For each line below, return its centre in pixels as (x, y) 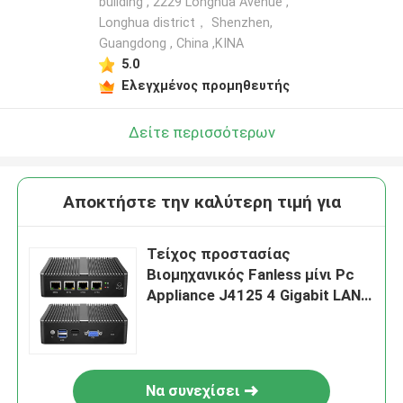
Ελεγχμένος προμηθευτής (205, 85)
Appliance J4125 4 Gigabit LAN (254, 296)
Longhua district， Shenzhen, (185, 23)
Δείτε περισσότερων (201, 132)
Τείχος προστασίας (219, 254)
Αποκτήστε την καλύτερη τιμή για (201, 202)
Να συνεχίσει (193, 391)
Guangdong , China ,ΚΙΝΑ (171, 44)
